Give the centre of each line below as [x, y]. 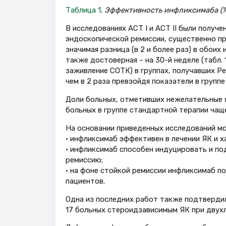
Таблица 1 [83, 10]
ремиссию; [84, 160]
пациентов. [85, 181]
